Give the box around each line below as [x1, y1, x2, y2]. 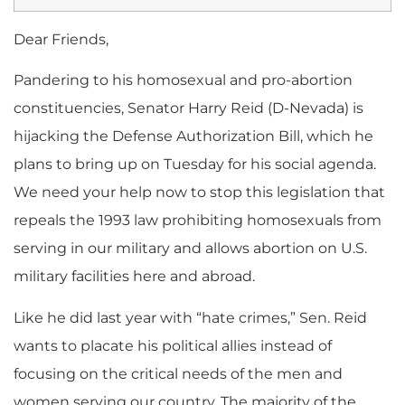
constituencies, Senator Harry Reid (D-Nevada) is [14, 99, 363, 118]
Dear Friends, [14, 31, 108, 48]
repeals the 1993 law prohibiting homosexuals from [14, 212, 381, 230]
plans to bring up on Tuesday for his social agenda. [14, 155, 376, 174]
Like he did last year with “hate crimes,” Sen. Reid [14, 308, 367, 326]
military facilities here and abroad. [14, 268, 255, 286]
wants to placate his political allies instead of [14, 336, 332, 354]
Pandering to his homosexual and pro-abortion [14, 71, 353, 89]
